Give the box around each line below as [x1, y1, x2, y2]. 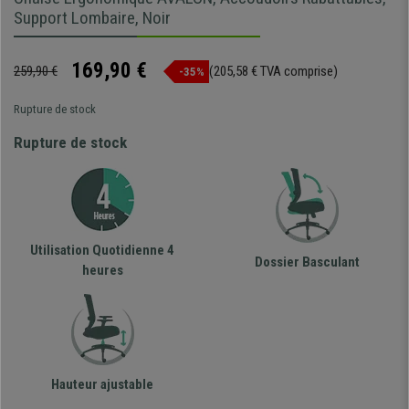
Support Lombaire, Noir [14, 7, 171, 29]
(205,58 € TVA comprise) [209, 63, 338, 80]
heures [81, 262, 123, 279]
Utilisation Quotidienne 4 [30, 242, 174, 259]
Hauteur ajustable [51, 376, 153, 393]
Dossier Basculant [254, 254, 360, 271]
